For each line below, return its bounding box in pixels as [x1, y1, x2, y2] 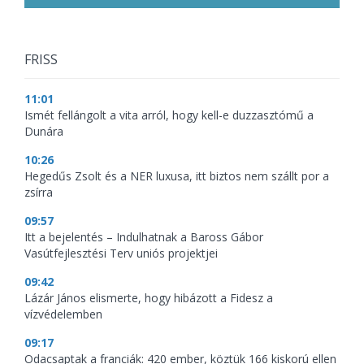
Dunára [24, 123, 63, 139]
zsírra [24, 184, 53, 200]
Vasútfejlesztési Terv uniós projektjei [24, 245, 218, 261]
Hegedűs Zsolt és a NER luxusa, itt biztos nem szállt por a [24, 168, 329, 184]
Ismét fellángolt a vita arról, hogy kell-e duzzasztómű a [24, 107, 314, 123]
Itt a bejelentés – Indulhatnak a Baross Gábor [24, 229, 263, 245]
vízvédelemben [24, 306, 102, 322]
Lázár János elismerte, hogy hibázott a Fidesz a [24, 290, 273, 305]
